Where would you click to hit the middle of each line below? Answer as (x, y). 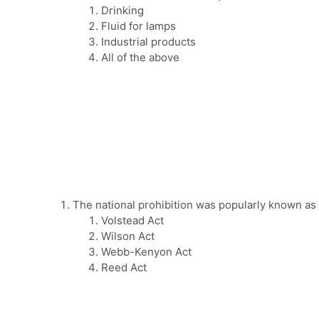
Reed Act (124, 268)
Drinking (122, 11)
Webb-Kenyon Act (146, 252)
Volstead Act (132, 221)
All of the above (140, 58)
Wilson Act (128, 236)
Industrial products (148, 42)
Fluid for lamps (138, 26)
